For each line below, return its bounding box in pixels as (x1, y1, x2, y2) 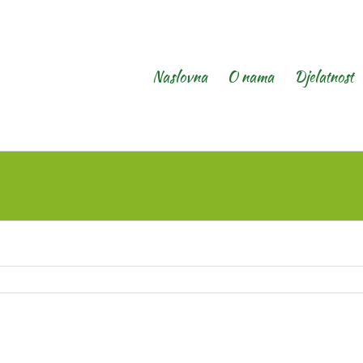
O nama (228, 66, 274, 88)
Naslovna (152, 66, 207, 88)
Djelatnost (294, 66, 353, 88)
